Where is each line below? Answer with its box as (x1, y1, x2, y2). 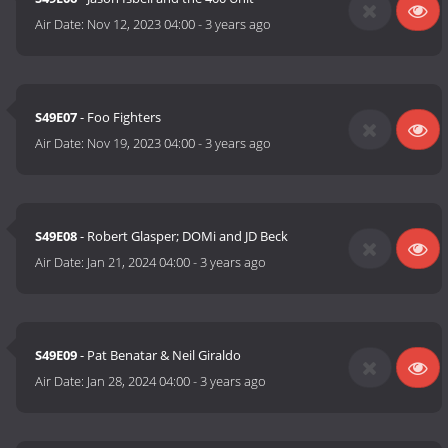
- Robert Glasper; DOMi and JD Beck (77, 227, 289, 246)
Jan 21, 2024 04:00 (87, 253, 191, 272)
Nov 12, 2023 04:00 (87, 15, 196, 34)
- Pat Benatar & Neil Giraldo (77, 346, 242, 365)
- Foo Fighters (77, 108, 162, 127)
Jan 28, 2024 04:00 (87, 372, 191, 391)
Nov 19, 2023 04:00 (87, 134, 196, 153)
